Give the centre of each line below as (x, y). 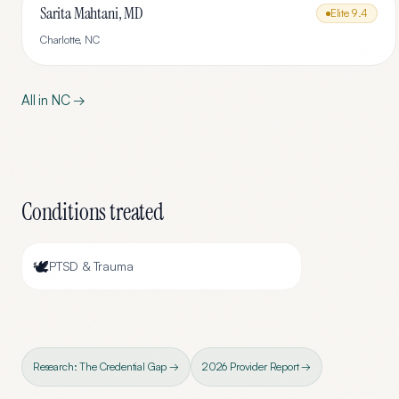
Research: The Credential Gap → (106, 366)
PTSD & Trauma (91, 266)
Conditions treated (93, 212)
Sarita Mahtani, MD (92, 13)
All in (37, 100)
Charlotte (60, 40)
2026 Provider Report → (256, 366)
